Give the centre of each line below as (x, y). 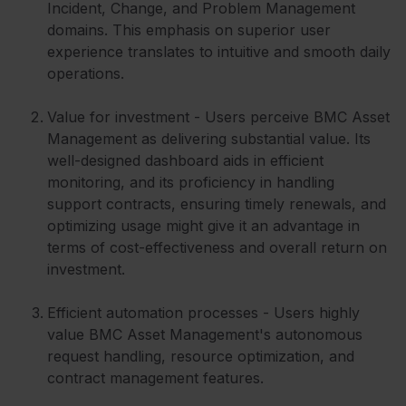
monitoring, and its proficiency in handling (191, 182)
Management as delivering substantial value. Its (209, 138)
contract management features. (158, 377)
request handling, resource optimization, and (201, 356)
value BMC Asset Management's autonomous (205, 334)
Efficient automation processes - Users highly (203, 312)
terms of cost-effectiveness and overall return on (217, 247)
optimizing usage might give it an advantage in (203, 225)
